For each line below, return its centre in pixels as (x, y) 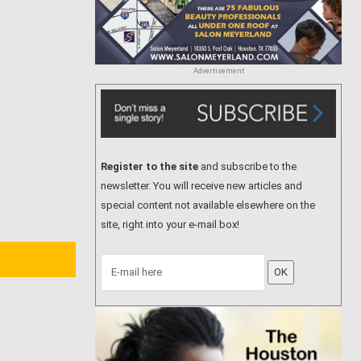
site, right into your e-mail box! (170, 224)
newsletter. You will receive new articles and (201, 185)
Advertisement (218, 71)
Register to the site (149, 166)
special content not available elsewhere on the (208, 205)
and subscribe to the (247, 166)
